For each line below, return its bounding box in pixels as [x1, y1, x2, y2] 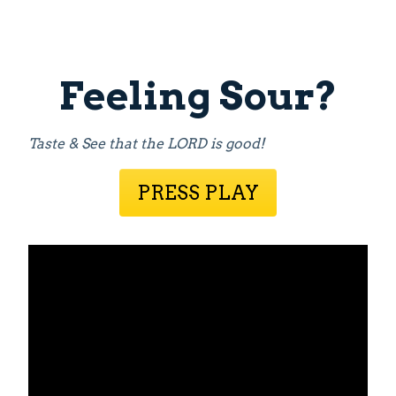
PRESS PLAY [137, 181, 259, 205]
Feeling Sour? [58, 72, 338, 120]
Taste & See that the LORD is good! [28, 135, 271, 153]
